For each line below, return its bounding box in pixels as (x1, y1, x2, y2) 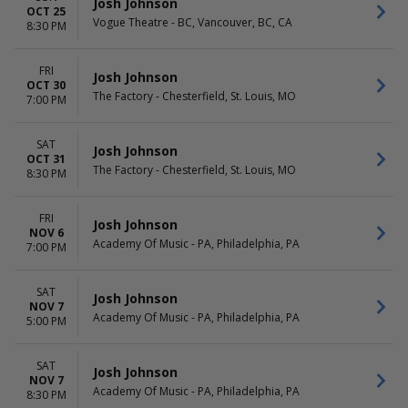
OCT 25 (26, 4, 66, 19)
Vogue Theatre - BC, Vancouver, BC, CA (93, 14, 292, 30)
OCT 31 (26, 151, 66, 167)
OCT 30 (26, 77, 66, 93)
